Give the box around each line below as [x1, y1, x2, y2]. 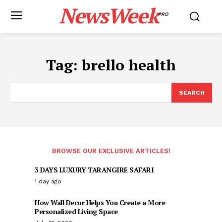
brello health [82, 55, 176, 75]
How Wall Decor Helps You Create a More [35, 198, 165, 207]
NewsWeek [58, 1, 158, 29]
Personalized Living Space [35, 207, 118, 216]
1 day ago [35, 178, 61, 185]
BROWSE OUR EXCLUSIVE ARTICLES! [52, 147, 170, 155]
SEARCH [179, 89, 205, 96]
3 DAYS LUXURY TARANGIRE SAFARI [35, 165, 154, 174]
